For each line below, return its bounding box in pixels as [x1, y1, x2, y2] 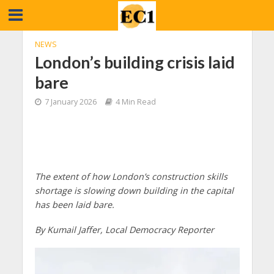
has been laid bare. [34, 199, 114, 210]
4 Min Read [115, 97, 156, 107]
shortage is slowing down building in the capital [34, 185, 234, 196]
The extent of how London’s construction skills [34, 171, 228, 182]
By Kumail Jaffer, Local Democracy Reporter [34, 223, 214, 235]
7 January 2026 [44, 97, 97, 107]
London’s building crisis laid [34, 52, 235, 72]
